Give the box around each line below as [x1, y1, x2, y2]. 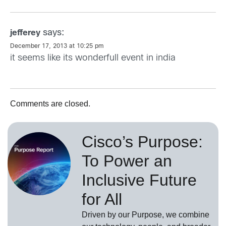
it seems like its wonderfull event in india [10, 53, 176, 63]
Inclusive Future [82, 171, 197, 189]
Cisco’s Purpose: [82, 132, 203, 151]
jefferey [10, 29, 40, 37]
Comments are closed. [10, 99, 90, 108]
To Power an [82, 151, 172, 170]
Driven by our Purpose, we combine [82, 210, 209, 219]
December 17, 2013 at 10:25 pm [10, 43, 104, 49]
